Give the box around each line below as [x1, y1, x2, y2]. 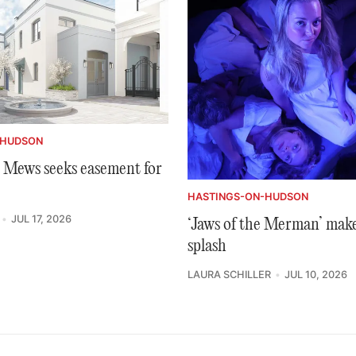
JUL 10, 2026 [284, 269, 347, 281]
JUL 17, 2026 [10, 212, 72, 225]
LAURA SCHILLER [188, 269, 271, 281]
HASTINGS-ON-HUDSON [188, 191, 308, 203]
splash [188, 237, 226, 257]
